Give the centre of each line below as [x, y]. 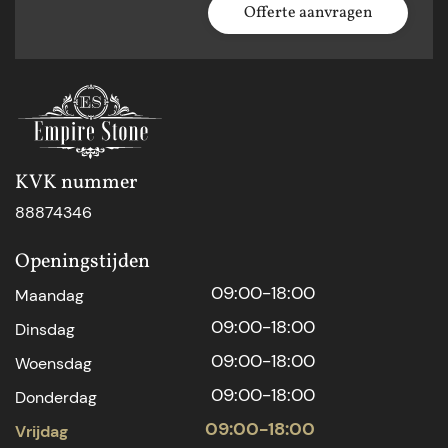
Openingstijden [82, 261]
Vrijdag [41, 431]
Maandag [49, 295]
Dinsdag [45, 329]
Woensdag [53, 363]
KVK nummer [76, 182]
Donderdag [56, 397]
